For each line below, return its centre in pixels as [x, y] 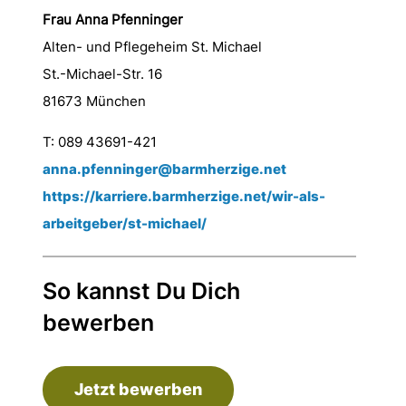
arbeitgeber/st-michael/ [124, 223]
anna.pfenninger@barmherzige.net [164, 169]
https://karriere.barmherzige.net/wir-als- [184, 196]
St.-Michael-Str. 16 [102, 74]
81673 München [94, 101]
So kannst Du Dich [141, 291]
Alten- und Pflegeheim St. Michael [152, 47]
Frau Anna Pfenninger [112, 19]
